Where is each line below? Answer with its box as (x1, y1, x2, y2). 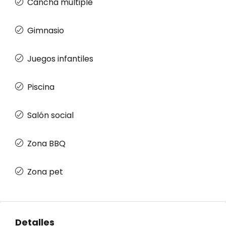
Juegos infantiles (27, 53, 93, 65)
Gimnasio (27, 25, 64, 36)
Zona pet (27, 166, 63, 178)
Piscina (27, 81, 54, 93)
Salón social (27, 109, 74, 121)
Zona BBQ (27, 138, 66, 149)
